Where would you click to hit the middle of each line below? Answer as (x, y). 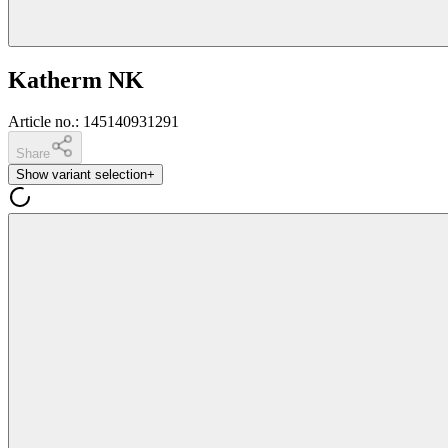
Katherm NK (76, 79)
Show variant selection (81, 175)
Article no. (41, 122)
